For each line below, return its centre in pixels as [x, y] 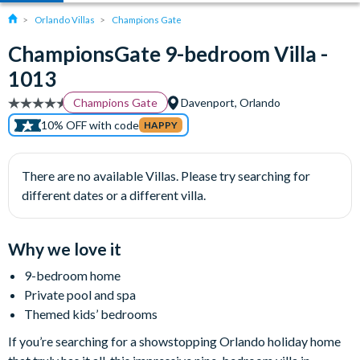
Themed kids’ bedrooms [91, 314]
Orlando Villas [65, 20]
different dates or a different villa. [114, 195]
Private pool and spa [80, 295]
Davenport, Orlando [229, 102]
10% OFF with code [90, 125]
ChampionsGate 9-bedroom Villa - [168, 54]
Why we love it [65, 249]
